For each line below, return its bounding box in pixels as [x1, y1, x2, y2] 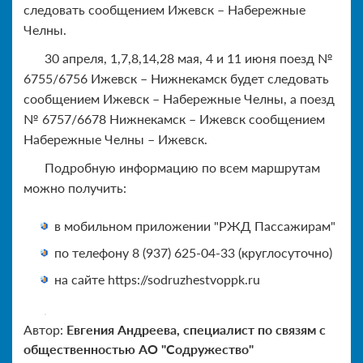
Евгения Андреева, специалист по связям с [66, 321, 326, 337]
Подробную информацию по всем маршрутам [45, 159, 320, 175]
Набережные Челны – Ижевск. [23, 130, 207, 147]
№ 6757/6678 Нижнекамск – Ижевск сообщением [23, 110, 325, 126]
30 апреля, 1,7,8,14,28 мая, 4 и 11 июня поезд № [45, 49, 333, 66]
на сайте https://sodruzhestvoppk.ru [54, 271, 260, 287]
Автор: [23, 321, 66, 337]
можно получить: [23, 179, 126, 195]
